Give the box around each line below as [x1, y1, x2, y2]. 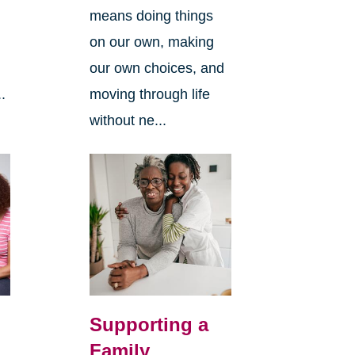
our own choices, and [89, 60, 224, 77]
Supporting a [89, 314, 208, 336]
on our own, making [89, 34, 214, 51]
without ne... [89, 113, 166, 129]
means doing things [89, 8, 213, 25]
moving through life [89, 86, 210, 103]
